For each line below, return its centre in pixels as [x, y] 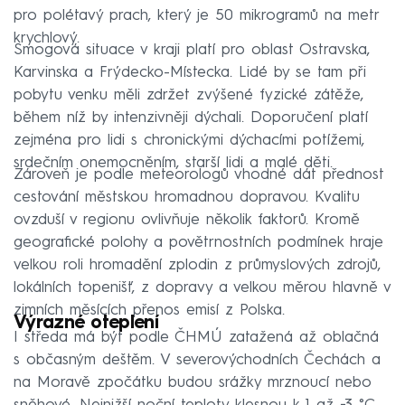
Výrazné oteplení [86, 323]
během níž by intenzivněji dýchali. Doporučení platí [191, 118]
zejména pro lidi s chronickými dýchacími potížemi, [189, 140]
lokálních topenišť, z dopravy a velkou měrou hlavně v [202, 287]
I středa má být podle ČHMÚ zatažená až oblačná [196, 337]
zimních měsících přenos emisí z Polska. [149, 310]
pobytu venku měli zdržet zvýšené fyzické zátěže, [188, 95]
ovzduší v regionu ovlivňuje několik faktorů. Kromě [187, 220]
